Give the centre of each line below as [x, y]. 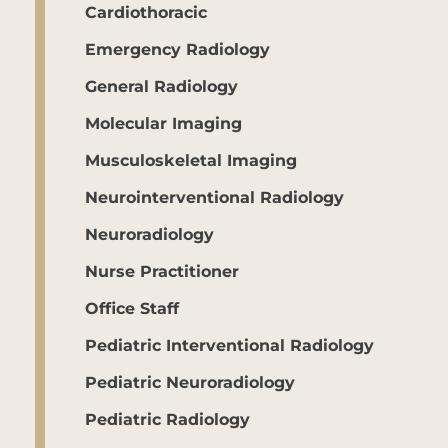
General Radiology [161, 85]
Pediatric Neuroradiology [190, 381]
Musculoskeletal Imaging [191, 159]
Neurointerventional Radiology [214, 196]
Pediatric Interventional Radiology [229, 344]
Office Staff [132, 307]
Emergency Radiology [177, 48]
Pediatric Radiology [167, 418]
